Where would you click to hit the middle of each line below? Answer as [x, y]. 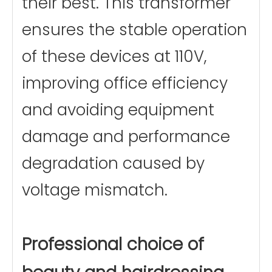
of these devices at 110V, [114, 57]
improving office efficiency [125, 83]
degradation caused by [113, 164]
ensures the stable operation [134, 30]
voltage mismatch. [95, 190]
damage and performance [126, 137]
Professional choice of [113, 245]
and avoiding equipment [118, 110]
